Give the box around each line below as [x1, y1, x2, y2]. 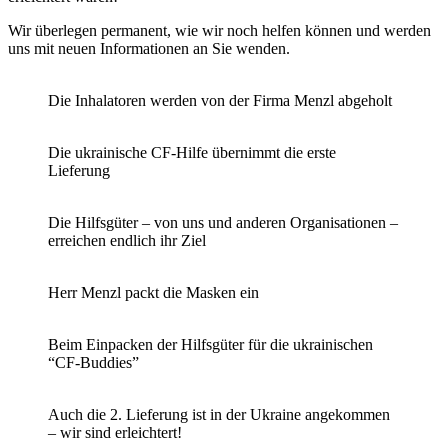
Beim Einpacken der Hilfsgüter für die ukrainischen [48, 335, 373, 353]
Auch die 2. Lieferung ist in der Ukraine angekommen [48, 405, 390, 423]
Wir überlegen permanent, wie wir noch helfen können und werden [8, 21, 431, 39]
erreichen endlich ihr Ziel [48, 231, 206, 249]
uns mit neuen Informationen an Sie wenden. [8, 39, 290, 57]
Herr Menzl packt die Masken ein [48, 283, 259, 301]
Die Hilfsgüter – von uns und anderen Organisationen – [48, 213, 398, 231]
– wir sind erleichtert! [48, 423, 182, 441]
